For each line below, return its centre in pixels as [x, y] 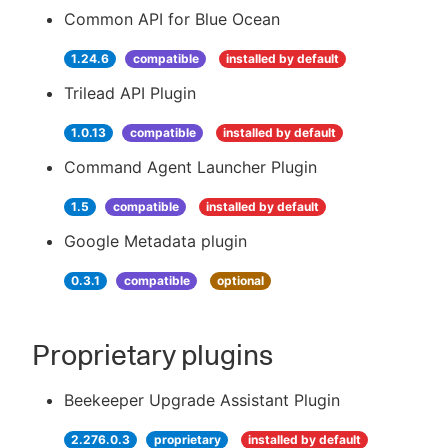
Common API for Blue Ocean [172, 19]
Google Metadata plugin [155, 241]
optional [240, 280]
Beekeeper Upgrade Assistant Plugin [202, 400]
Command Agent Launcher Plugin [190, 167]
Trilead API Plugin [130, 93]
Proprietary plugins [152, 355]
